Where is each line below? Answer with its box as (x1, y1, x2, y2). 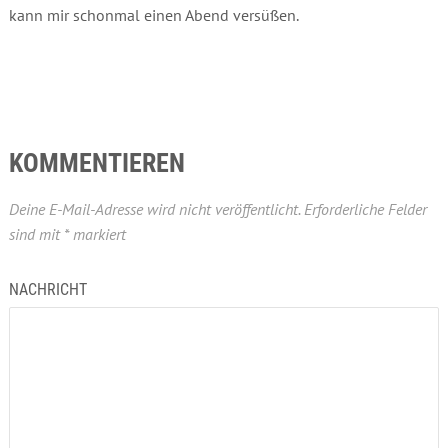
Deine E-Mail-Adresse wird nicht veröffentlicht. (8, 198, 300, 219)
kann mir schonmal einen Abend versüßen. (8, 4, 299, 25)
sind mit (8, 223, 64, 244)
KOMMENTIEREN (8, 147, 185, 178)
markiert (68, 223, 126, 244)
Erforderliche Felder (303, 198, 427, 219)
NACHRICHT (8, 279, 87, 299)
